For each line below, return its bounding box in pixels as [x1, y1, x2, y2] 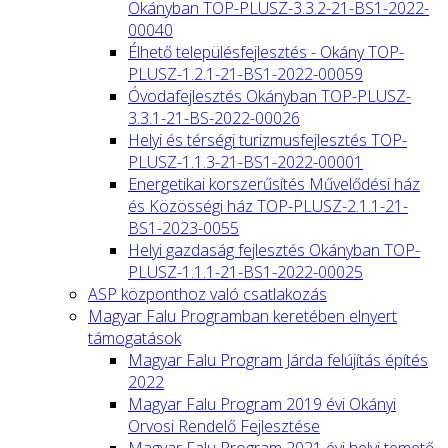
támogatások [88, 326, 181, 349]
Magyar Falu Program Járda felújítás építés [128, 348, 428, 371]
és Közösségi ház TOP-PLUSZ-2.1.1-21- [128, 194, 408, 217]
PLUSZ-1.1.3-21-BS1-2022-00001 [128, 150, 363, 173]
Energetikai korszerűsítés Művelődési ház [128, 172, 420, 195]
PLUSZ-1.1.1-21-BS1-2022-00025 [128, 260, 363, 283]
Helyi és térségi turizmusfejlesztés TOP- [128, 128, 407, 151]
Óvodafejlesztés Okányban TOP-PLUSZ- [128, 84, 411, 107]
